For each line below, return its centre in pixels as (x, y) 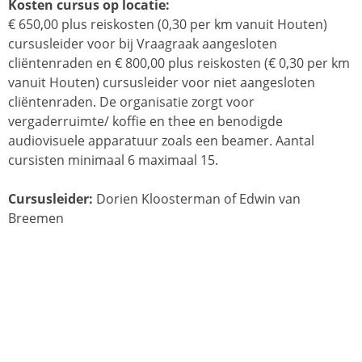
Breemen (36, 218)
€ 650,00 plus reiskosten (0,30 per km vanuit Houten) (168, 24)
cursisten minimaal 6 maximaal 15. (113, 160)
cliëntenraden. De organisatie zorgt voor (131, 102)
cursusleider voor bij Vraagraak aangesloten (143, 44)
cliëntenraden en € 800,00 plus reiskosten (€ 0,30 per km (179, 63)
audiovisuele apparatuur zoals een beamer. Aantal (161, 141)
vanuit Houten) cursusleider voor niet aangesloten (162, 82)
